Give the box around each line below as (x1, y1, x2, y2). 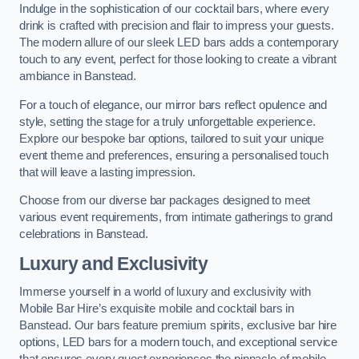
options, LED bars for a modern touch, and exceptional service (19, 336, 338, 349)
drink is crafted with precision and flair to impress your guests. (19, 19, 334, 33)
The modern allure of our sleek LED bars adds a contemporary (19, 36, 339, 50)
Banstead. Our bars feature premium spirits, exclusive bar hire (19, 319, 337, 333)
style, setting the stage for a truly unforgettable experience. (19, 115, 316, 128)
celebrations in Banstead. (19, 228, 148, 241)
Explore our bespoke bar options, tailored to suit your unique (19, 131, 325, 145)
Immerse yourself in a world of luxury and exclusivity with (19, 285, 311, 299)
